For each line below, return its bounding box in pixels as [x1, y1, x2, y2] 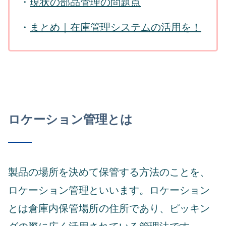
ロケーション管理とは [8, 113, 133, 127]
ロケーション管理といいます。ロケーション [8, 185, 210, 196]
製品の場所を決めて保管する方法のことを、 [8, 166, 210, 178]
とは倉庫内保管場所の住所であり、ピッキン [8, 203, 210, 214]
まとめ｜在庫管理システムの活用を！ [30, 22, 201, 33]
